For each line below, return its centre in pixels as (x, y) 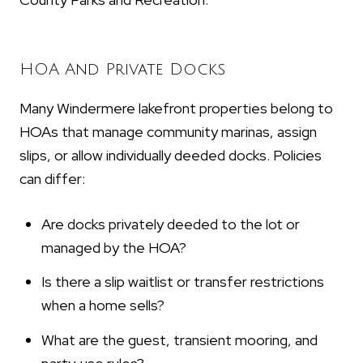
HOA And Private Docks (122, 70)
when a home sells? (102, 305)
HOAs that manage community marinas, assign (168, 132)
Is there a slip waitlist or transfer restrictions (182, 282)
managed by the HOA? (113, 247)
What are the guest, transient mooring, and (179, 340)
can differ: (52, 179)
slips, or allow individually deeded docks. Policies (171, 156)
